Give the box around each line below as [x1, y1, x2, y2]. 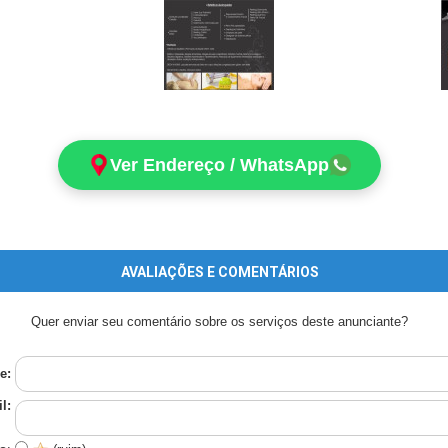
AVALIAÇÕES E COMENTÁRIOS [120, 264, 319, 280]
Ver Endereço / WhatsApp [110, 155, 329, 175]
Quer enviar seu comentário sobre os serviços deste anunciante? [31, 314, 408, 329]
